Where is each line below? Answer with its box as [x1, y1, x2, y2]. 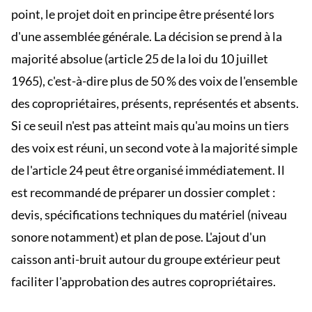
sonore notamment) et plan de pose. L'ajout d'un [11, 229, 266, 244]
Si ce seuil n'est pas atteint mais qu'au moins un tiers [11, 118, 289, 133]
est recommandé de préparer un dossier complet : [11, 185, 276, 200]
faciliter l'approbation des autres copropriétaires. [11, 274, 276, 289]
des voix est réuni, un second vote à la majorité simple [11, 140, 297, 155]
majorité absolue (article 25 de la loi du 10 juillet [11, 51, 268, 66]
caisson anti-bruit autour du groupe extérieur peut [11, 251, 281, 267]
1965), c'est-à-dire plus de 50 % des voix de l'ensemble [11, 73, 297, 88]
